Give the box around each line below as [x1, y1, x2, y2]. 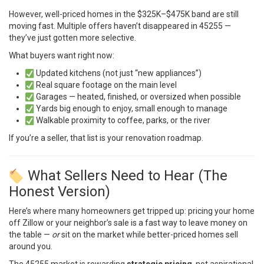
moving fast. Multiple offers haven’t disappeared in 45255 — [9, 21, 231, 31]
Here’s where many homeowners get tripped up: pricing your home [9, 206, 255, 216]
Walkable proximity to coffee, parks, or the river [34, 115, 211, 125]
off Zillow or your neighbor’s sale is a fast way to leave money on [9, 218, 247, 228]
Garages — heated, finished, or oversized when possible [34, 91, 242, 101]
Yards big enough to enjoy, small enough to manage [34, 103, 228, 113]
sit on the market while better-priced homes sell [60, 230, 238, 240]
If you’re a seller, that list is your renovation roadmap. [9, 133, 203, 143]
